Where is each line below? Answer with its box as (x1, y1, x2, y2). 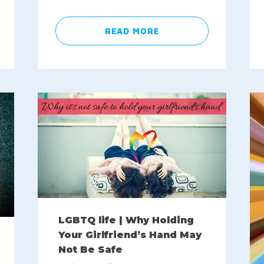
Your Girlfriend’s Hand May (58, 229, 202, 241)
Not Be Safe (58, 244, 123, 256)
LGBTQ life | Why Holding (58, 214, 194, 226)
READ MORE (104, 25, 159, 36)
